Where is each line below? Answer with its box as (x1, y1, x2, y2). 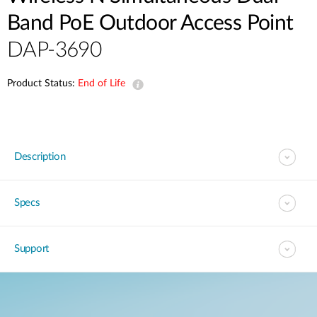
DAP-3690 (7, 40, 102, 61)
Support (14, 243, 49, 254)
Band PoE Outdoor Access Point (7, 13, 294, 34)
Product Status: (7, 79, 78, 88)
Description (14, 151, 66, 162)
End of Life (78, 79, 125, 88)
